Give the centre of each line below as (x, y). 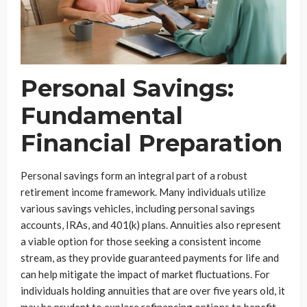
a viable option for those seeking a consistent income (141, 242)
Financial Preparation (151, 144)
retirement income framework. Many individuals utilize (143, 192)
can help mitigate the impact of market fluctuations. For (145, 274)
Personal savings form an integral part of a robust (134, 176)
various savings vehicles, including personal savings (138, 209)
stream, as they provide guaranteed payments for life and (150, 258)
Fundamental (102, 116)
